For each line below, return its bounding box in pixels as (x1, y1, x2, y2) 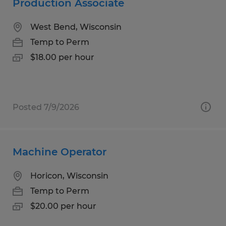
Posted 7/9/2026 (13, 102, 79, 112)
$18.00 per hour (30, 52, 94, 62)
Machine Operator (13, 145, 106, 158)
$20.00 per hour (30, 201, 96, 211)
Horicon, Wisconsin (30, 171, 108, 181)
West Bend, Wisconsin (30, 22, 122, 32)
